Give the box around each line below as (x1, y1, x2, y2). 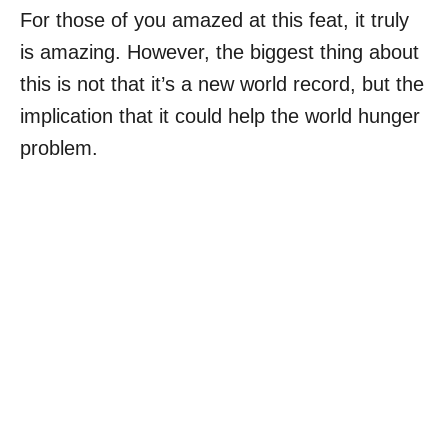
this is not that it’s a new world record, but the (20, 73, 424, 96)
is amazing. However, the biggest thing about (20, 41, 419, 64)
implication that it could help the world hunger (20, 105, 420, 128)
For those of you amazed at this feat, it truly (20, 9, 409, 32)
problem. (20, 137, 98, 160)
